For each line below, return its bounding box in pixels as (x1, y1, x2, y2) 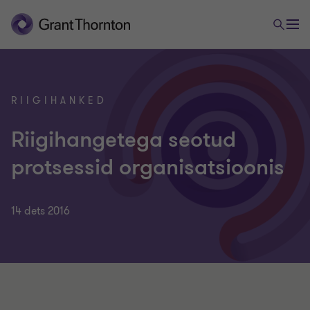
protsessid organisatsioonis (11, 153, 284, 182)
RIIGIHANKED (11, 94, 107, 107)
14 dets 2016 (11, 203, 70, 219)
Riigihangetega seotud (11, 125, 236, 154)
